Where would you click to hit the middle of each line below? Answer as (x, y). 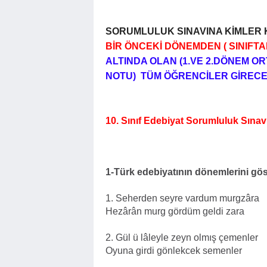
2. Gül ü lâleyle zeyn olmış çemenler (182, 237)
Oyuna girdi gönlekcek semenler (174, 251)
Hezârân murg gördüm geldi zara (175, 211)
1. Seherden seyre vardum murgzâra (182, 198)
